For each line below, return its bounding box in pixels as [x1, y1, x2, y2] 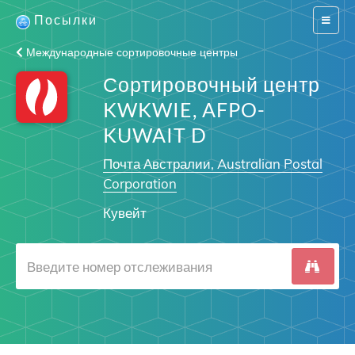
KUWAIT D [102, 123, 207, 147]
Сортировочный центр [102, 72, 320, 96]
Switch [321, 13, 349, 25]
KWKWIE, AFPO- [102, 97, 265, 121]
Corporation [102, 175, 177, 192]
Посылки [34, 12, 97, 27]
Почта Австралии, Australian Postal [102, 155, 323, 172]
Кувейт [102, 204, 147, 221]
